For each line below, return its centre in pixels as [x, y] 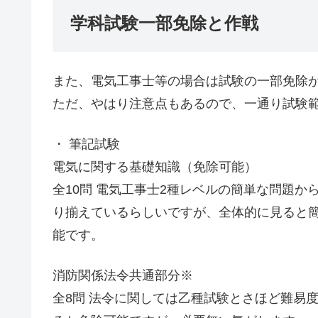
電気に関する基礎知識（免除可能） [155, 166]
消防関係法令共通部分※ [123, 276]
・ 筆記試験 [86, 144]
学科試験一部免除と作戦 [164, 23]
